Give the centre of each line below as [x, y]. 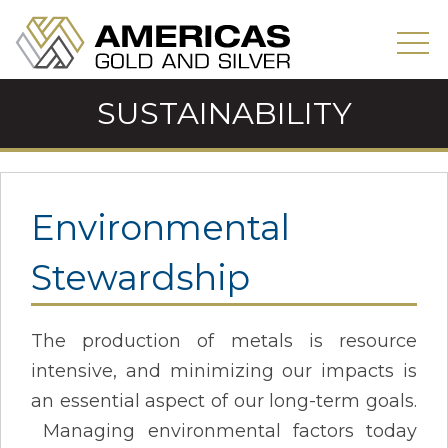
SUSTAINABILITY [224, 112]
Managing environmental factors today [224, 430]
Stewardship [140, 277]
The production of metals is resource [224, 340]
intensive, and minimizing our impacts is [224, 370]
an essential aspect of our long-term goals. [224, 400]
